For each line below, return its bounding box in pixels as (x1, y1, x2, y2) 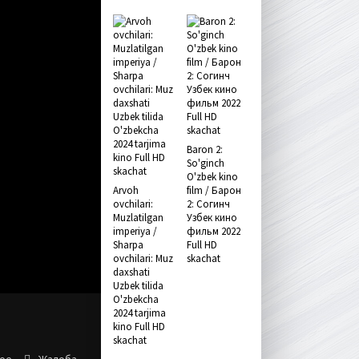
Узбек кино (186, 211, 237, 224)
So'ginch (186, 156, 224, 170)
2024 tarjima (113, 306, 166, 320)
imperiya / (113, 224, 157, 238)
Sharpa (113, 238, 143, 252)
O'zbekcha (113, 292, 159, 306)
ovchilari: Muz (113, 252, 173, 265)
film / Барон (186, 184, 241, 197)
